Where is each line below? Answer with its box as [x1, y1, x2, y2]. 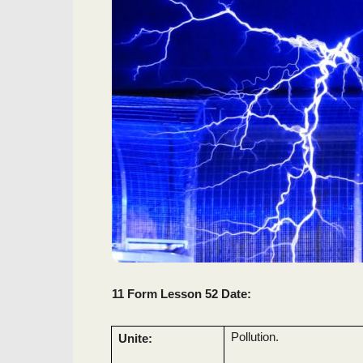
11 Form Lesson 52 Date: [112, 287, 251, 301]
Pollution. [230, 330, 279, 344]
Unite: [118, 331, 153, 345]
